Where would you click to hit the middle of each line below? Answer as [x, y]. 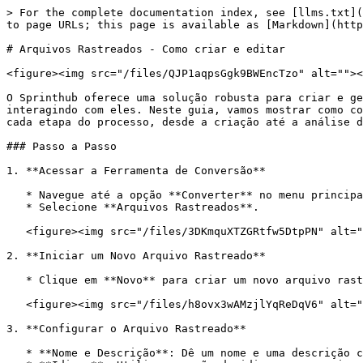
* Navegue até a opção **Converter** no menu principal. [16, 195]
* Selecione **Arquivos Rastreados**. [16, 207]
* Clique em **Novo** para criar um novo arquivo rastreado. [16, 280]
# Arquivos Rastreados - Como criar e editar [146, 49]
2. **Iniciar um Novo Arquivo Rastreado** [136, 256]
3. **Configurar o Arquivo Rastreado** [126, 329]
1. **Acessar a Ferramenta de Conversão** [136, 171]
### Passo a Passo [62, 146]
